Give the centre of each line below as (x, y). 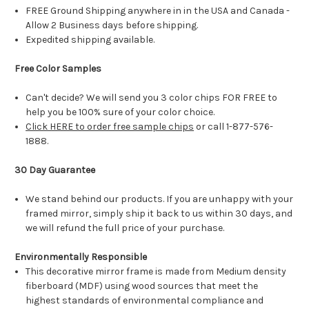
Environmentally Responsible (81, 257)
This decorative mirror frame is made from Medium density (156, 272)
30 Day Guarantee (55, 170)
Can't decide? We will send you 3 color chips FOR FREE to (152, 98)
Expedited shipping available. (90, 40)
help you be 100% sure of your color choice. (121, 112)
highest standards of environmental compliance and (145, 301)
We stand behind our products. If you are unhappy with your (160, 199)
